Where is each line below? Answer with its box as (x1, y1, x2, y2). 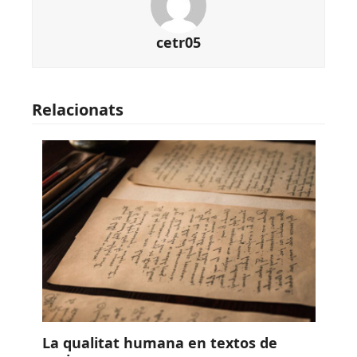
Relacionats (32, 98, 124, 120)
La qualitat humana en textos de (41, 333, 277, 353)
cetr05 (156, 32, 201, 52)
